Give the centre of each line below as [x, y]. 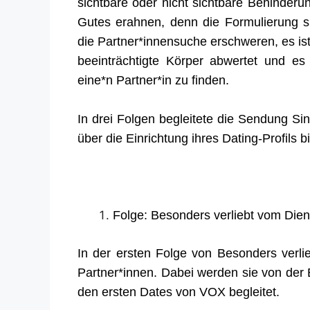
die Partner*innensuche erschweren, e [183, 41]
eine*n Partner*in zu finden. [153, 80]
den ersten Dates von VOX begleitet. [179, 292]
